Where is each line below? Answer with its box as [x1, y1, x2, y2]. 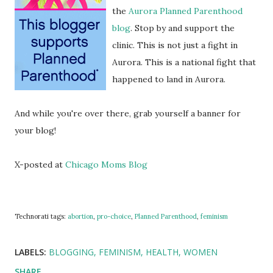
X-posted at [15, 159, 65, 170]
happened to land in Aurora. [112, 74, 225, 85]
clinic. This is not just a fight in [112, 40, 238, 51]
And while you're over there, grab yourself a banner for [15, 108, 241, 119]
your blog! [15, 125, 56, 136]
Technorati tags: [15, 212, 68, 221]
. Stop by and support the [130, 23, 235, 34]
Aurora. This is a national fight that [112, 57, 256, 68]
